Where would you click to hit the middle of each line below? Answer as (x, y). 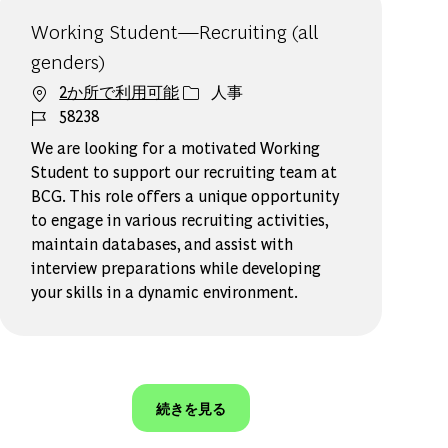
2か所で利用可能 (119, 92)
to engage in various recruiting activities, (180, 220)
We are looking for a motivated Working (176, 148)
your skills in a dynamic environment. (165, 292)
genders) (68, 61)
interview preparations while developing (176, 268)
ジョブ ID (65, 115)
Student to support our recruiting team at (184, 172)
